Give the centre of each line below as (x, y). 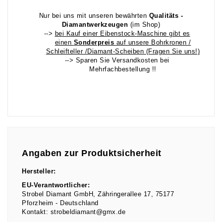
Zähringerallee (119, 194)
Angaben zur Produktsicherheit (92, 153)
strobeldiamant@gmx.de (88, 212)
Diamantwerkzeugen (95, 25)
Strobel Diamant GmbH (57, 194)
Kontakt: (35, 212)
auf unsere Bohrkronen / (154, 43)
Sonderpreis (95, 43)
